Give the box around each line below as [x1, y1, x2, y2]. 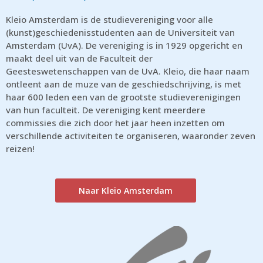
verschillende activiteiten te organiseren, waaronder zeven [6, 129, 255, 141]
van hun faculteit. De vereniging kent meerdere [6, 103, 205, 116]
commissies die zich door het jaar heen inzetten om [6, 116, 225, 129]
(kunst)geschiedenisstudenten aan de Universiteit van [6, 26, 235, 38]
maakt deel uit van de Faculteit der [6, 52, 153, 64]
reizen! [6, 142, 35, 154]
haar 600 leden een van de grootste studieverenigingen [6, 90, 241, 103]
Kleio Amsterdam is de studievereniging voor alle [6, 13, 213, 25]
